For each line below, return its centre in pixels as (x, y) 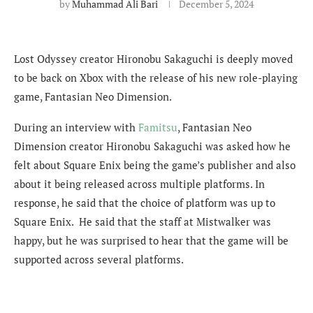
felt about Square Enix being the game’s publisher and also (155, 165)
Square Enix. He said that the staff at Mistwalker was (143, 221)
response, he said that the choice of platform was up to (145, 202)
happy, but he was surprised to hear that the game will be (151, 240)
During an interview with (76, 127)
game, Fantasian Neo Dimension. (93, 96)
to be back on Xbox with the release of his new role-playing (156, 77)
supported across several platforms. (99, 259)
